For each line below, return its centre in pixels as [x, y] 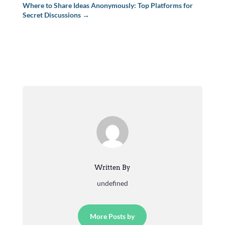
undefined [112, 183]
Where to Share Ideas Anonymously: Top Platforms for [107, 6]
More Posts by [113, 216]
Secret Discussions [51, 15]
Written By [113, 168]
